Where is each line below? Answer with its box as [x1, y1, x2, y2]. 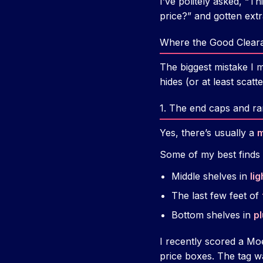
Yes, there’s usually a [160, 127, 257, 139]
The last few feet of [171, 190, 262, 202]
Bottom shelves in [171, 209, 254, 221]
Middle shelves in [171, 170, 250, 183]
